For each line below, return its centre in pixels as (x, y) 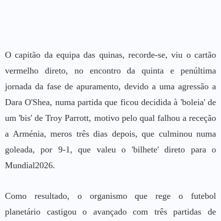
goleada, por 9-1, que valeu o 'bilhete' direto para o (110, 149)
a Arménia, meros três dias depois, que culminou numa (110, 133)
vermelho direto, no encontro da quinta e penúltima (110, 70)
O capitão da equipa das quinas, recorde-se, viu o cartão (110, 55)
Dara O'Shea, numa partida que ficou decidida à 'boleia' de (110, 102)
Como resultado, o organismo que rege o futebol (110, 196)
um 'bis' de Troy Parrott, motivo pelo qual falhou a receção (110, 118)
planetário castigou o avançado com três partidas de (110, 211)
